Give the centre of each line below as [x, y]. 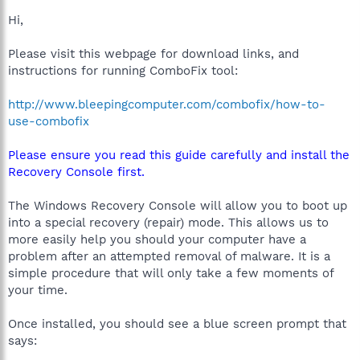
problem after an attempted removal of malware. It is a [169, 256]
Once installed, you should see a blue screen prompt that [177, 323]
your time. [38, 290]
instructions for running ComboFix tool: [123, 70]
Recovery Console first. [76, 172]
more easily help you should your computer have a [157, 239]
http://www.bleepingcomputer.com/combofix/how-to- [167, 104]
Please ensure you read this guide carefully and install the [179, 155]
